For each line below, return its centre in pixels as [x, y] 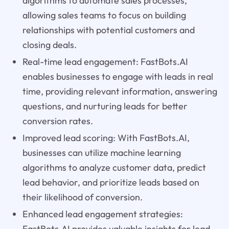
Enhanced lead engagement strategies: [102, 214]
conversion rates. [58, 121]
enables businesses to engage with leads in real [118, 76]
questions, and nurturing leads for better [105, 106]
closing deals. [49, 44]
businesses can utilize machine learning [101, 152]
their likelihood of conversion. [82, 197]
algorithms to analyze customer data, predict [114, 167]
